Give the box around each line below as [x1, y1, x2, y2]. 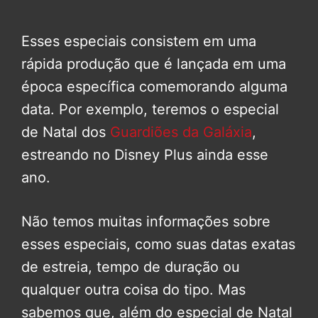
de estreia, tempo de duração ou [21, 258, 240, 275]
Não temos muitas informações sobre [21, 212, 270, 230]
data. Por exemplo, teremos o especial [21, 100, 279, 118]
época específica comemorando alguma [21, 77, 287, 95]
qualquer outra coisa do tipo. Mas [21, 280, 246, 298]
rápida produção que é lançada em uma [21, 55, 286, 72]
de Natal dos [21, 123, 110, 141]
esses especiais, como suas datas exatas [21, 235, 295, 253]
